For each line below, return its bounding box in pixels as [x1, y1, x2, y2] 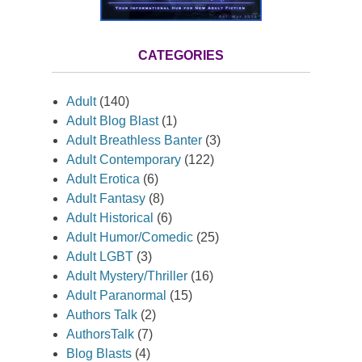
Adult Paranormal [66, 288, 166, 302]
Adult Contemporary [66, 152, 181, 166]
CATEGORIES [138, 48, 224, 62]
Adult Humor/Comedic [66, 229, 193, 244]
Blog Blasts [66, 346, 132, 360]
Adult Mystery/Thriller [66, 268, 187, 283]
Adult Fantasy [66, 191, 145, 205]
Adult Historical [66, 210, 154, 225]
